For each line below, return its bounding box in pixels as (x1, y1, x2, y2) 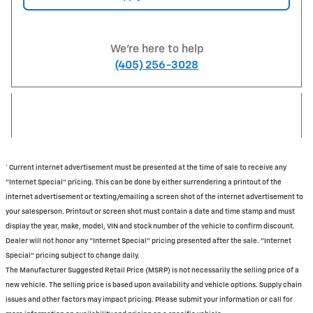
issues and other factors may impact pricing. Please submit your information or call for (6, 296, 293, 304)
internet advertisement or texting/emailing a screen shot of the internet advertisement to (6, 194, 303, 201)
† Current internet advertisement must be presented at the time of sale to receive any (6, 164, 286, 172)
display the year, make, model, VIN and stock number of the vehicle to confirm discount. (6, 223, 295, 231)
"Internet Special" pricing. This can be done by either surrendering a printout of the (6, 179, 282, 187)
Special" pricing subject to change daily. (6, 252, 140, 260)
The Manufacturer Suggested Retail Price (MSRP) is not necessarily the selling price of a (6, 267, 299, 275)
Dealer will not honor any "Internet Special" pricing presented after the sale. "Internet (6, 238, 291, 245)
